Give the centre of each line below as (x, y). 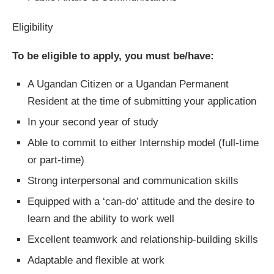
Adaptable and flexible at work (96, 261)
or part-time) (56, 160)
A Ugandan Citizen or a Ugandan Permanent (128, 84)
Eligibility (33, 28)
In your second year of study (93, 122)
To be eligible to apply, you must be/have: (113, 56)
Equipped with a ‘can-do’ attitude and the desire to (141, 202)
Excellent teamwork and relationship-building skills (143, 240)
